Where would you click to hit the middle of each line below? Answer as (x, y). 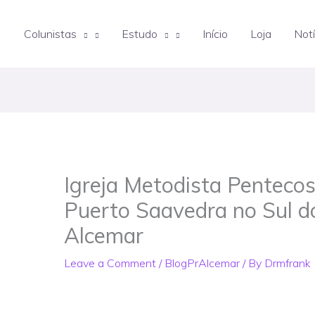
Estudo (140, 34)
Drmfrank (287, 263)
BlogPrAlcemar (202, 263)
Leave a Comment (110, 263)
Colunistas (50, 34)
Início (215, 34)
